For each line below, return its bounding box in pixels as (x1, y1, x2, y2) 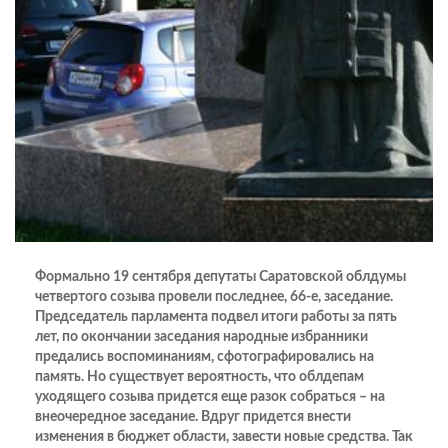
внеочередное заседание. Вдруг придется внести (35, 410, 351, 425)
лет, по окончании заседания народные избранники (35, 330, 368, 345)
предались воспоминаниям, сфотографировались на (35, 350, 374, 365)
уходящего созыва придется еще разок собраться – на (35, 390, 385, 405)
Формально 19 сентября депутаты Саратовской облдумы (35, 270, 406, 285)
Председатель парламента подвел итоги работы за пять (35, 310, 397, 325)
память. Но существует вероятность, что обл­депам (35, 370, 364, 385)
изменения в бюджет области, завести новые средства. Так (35, 430, 413, 445)
